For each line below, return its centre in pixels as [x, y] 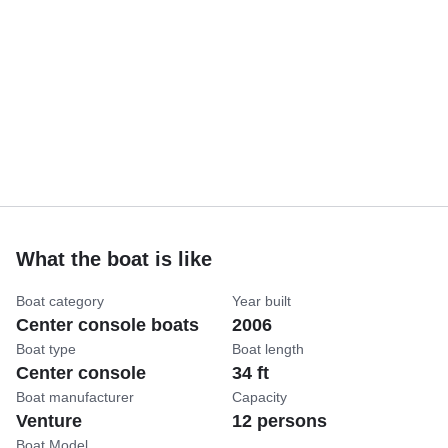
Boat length [268, 348]
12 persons [279, 420]
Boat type [46, 348]
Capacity [259, 396]
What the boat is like [114, 258]
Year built [261, 300]
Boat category [60, 300]
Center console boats [107, 324]
